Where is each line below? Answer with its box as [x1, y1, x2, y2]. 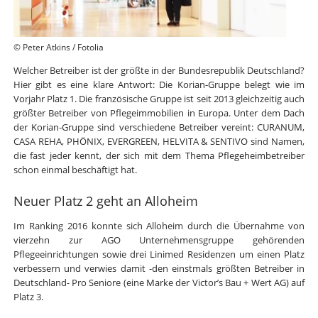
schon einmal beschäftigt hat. [13, 163, 137, 177]
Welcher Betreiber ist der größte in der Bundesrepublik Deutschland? [13, 64, 305, 77]
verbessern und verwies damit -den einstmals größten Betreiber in [13, 261, 305, 275]
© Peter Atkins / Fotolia [13, 41, 104, 54]
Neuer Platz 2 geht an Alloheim [13, 192, 198, 210]
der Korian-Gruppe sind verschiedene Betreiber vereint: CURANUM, [13, 121, 305, 134]
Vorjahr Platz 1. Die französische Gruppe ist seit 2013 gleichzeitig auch [13, 92, 305, 106]
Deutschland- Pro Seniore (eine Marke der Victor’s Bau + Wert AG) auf [13, 275, 305, 289]
